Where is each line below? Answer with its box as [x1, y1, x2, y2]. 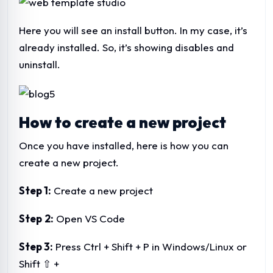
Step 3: [19, 239, 53, 253]
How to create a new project [19, 112, 226, 132]
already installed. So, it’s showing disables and [19, 40, 234, 54]
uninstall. [19, 57, 63, 71]
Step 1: [19, 183, 51, 197]
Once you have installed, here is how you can [19, 138, 229, 152]
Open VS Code [54, 211, 125, 225]
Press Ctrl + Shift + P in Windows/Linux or [53, 239, 247, 253]
